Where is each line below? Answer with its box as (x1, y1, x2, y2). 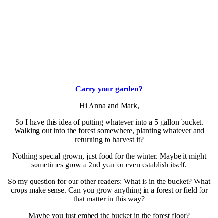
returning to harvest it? (74, 135, 144, 144)
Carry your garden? (75, 84, 143, 93)
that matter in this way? (73, 194, 145, 203)
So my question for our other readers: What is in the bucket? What (8, 177, 210, 185)
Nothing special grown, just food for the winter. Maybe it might (12, 151, 206, 160)
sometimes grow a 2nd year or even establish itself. (31, 160, 187, 169)
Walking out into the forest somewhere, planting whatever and (14, 126, 204, 135)
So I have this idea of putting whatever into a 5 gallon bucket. (15, 117, 203, 126)
